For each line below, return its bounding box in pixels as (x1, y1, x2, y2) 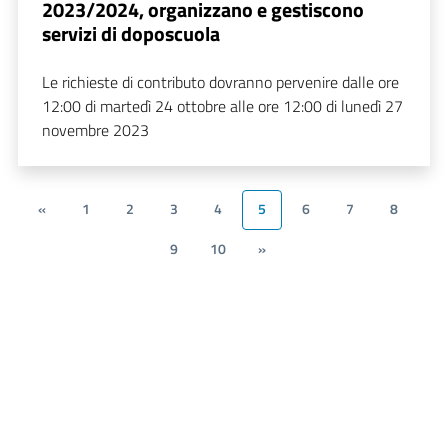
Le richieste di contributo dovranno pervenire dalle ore (42, 69, 399, 94)
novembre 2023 (42, 117, 149, 142)
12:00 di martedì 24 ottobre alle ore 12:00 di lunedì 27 (42, 93, 403, 118)
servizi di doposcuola (42, 17, 220, 49)
